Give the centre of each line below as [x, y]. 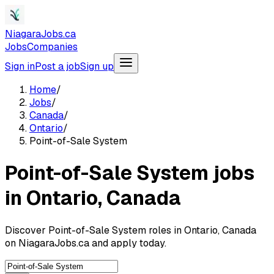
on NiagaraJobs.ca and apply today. [86, 243]
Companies [52, 47]
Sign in [20, 66]
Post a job [57, 66]
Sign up [97, 66]
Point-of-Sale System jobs [130, 173]
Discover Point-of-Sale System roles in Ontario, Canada [131, 230]
